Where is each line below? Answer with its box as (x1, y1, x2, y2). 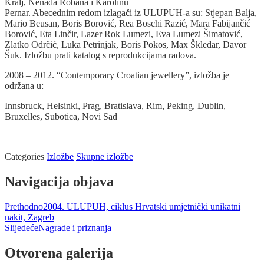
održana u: (5, 81, 44, 91)
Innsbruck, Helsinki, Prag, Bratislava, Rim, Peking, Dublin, (5, 101, 226, 111)
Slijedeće (5, 223, 38, 233)
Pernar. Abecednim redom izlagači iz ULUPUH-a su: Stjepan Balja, (5, 8, 257, 18)
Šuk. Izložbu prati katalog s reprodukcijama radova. (5, 50, 196, 61)
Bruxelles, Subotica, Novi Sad (5, 111, 117, 122)
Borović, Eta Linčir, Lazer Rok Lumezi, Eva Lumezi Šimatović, (5, 29, 243, 39)
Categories (5, 151, 47, 162)
